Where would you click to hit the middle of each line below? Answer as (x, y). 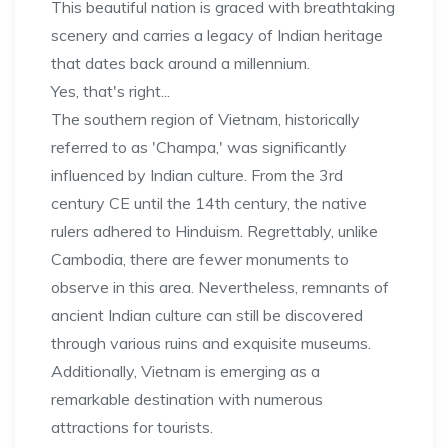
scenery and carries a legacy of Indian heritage (217, 35)
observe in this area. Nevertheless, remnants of (220, 287)
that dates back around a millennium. (180, 63)
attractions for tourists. (132, 427)
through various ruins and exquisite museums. (211, 343)
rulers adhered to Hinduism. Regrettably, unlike (214, 231)
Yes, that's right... (110, 91)
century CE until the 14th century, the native (209, 203)
